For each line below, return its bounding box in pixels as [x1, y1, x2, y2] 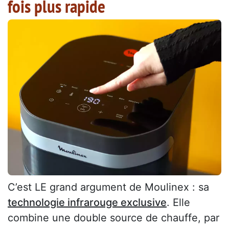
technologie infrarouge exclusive [8, 196, 167, 209]
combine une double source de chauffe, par [8, 211, 219, 224]
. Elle [167, 196, 190, 209]
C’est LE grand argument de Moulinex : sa [8, 180, 209, 193]
